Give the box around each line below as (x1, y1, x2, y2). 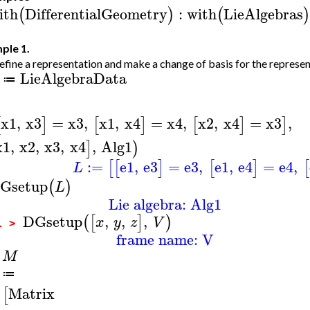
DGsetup (22, 208, 82, 234)
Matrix (8, 281, 55, 307)
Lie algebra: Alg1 (108, 191, 221, 217)
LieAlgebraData (19, 66, 127, 91)
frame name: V (116, 226, 214, 252)
